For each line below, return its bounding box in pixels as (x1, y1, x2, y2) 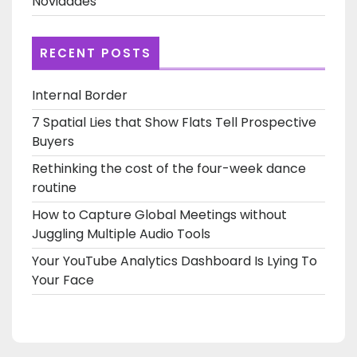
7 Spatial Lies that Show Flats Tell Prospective (32, 113, 316, 132)
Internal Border (32, 86, 127, 105)
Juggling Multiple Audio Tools (32, 225, 210, 244)
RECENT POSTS (40, 45, 151, 62)
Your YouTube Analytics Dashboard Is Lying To (32, 252, 317, 271)
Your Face (32, 271, 94, 290)
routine (32, 178, 76, 198)
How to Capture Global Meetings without (32, 206, 287, 225)
